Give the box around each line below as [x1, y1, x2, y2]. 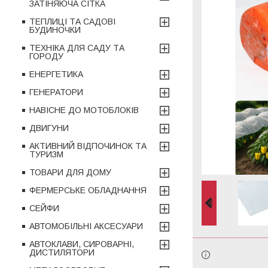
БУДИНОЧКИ [29, 25, 81, 35]
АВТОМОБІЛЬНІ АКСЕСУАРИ [29, 221, 143, 231]
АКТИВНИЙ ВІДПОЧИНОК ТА [29, 141, 147, 151]
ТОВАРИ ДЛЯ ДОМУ [29, 167, 111, 177]
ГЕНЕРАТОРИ [29, 87, 83, 97]
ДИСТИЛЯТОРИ [29, 247, 95, 257]
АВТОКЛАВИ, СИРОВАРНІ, [29, 239, 134, 249]
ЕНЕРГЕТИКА [29, 69, 83, 79]
